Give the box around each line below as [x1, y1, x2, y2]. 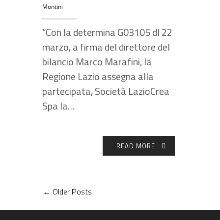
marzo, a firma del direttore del [42, 39, 170, 55]
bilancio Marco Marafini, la [42, 54, 152, 69]
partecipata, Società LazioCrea [42, 83, 169, 99]
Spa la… [42, 98, 75, 113]
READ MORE [116, 140, 155, 151]
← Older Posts [43, 185, 92, 197]
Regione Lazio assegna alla [42, 68, 154, 84]
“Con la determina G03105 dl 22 [42, 24, 172, 40]
